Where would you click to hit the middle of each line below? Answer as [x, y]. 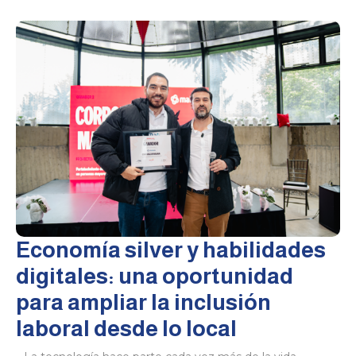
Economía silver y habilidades [171, 250]
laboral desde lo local [126, 328]
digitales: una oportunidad [155, 276]
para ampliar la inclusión [143, 302]
